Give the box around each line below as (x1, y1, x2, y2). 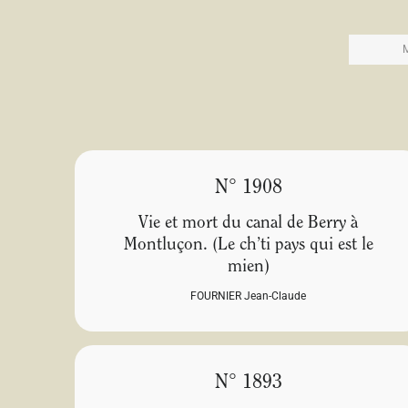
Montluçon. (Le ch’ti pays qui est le (123, 237, 373, 255)
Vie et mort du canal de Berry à (138, 215, 359, 233)
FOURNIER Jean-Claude (190, 290, 307, 303)
